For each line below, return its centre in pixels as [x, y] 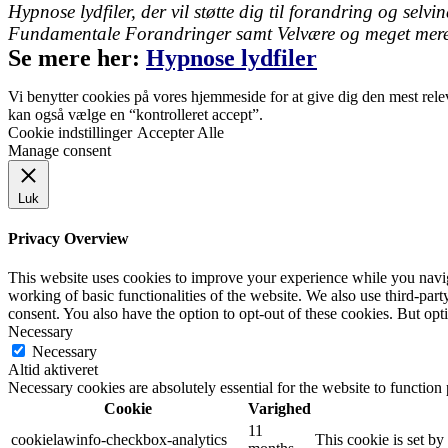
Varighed [279, 409]
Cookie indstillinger [70, 132]
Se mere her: [77, 57]
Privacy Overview [68, 239]
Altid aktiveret [53, 370]
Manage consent [59, 150]
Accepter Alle [180, 132]
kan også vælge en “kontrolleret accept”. [135, 114]
